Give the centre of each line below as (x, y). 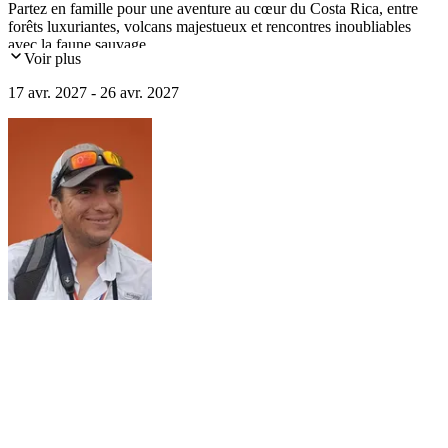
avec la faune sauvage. (79, 45)
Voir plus (52, 59)
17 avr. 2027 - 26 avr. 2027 (93, 93)
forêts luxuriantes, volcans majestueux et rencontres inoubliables (209, 27)
